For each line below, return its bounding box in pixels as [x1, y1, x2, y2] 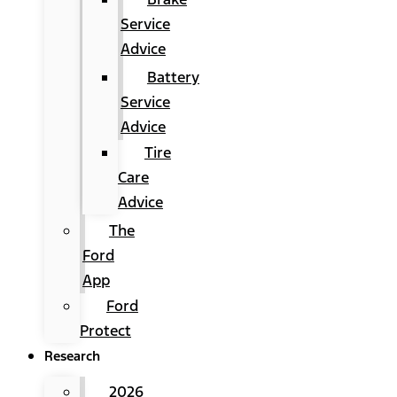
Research [43, 347, 100, 364]
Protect [79, 321, 131, 340]
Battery [146, 67, 199, 87]
